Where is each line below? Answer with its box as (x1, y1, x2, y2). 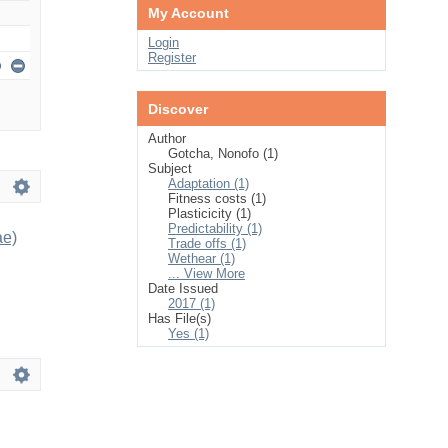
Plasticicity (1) (168, 206, 251, 221)
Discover (148, 101, 208, 117)
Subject (148, 161, 192, 176)
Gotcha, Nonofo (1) (168, 146, 278, 161)
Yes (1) (168, 326, 209, 341)
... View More (168, 266, 245, 281)
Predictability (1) (168, 221, 262, 236)
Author (148, 131, 186, 146)
